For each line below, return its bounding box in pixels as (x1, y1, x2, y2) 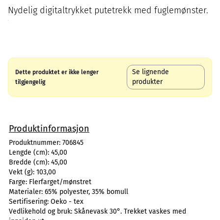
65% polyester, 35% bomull (45, 188, 128, 196)
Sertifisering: (9, 197, 51, 206)
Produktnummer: (9, 138, 62, 147)
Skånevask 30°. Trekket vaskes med (74, 207, 186, 216)
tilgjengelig (15, 79, 45, 85)
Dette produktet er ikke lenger (15, 69, 99, 76)
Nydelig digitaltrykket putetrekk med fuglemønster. (8, 5, 208, 16)
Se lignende (132, 68, 169, 76)
